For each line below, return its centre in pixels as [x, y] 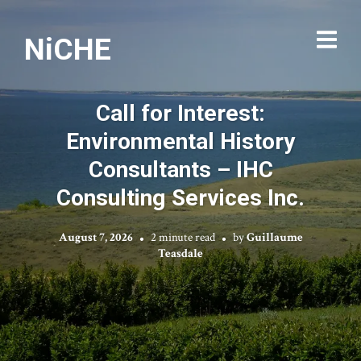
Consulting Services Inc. [180, 198]
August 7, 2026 [95, 237]
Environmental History [180, 141]
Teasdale [180, 253]
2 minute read [183, 237]
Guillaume [274, 237]
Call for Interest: [180, 113]
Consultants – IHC [180, 170]
